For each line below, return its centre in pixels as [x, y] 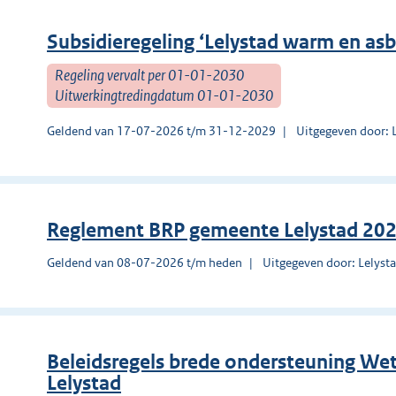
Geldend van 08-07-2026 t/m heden [145, 262]
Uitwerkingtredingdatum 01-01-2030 [164, 95]
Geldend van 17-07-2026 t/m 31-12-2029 [161, 130]
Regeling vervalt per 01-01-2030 [149, 75]
